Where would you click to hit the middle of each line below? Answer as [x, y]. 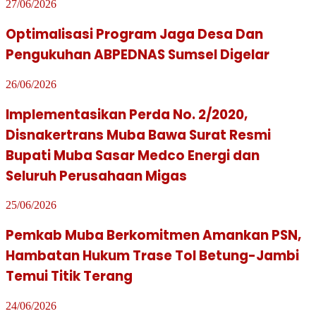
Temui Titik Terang [69, 276]
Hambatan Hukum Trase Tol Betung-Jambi [152, 255]
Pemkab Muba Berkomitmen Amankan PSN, [153, 235]
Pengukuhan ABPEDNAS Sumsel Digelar [138, 55]
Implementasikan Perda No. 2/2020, [127, 114]
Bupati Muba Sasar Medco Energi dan [133, 155]
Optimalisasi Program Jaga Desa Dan [134, 35]
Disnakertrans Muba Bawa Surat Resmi [138, 135]
